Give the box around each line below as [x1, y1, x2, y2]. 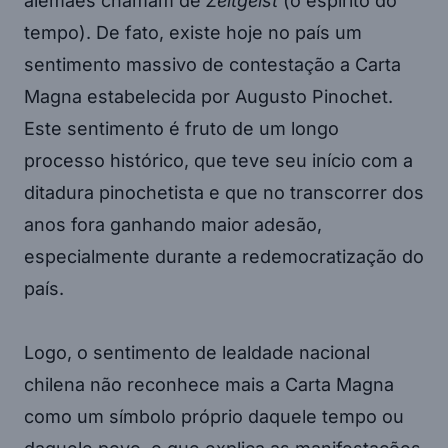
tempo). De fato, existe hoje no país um [24, 21, 362, 43]
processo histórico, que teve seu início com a [24, 149, 413, 171]
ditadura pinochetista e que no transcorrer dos [24, 181, 424, 203]
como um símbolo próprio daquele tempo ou [24, 405, 404, 427]
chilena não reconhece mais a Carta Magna [24, 373, 394, 395]
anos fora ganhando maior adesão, [24, 213, 322, 235]
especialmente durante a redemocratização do [24, 245, 424, 267]
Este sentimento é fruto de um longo [24, 117, 339, 139]
